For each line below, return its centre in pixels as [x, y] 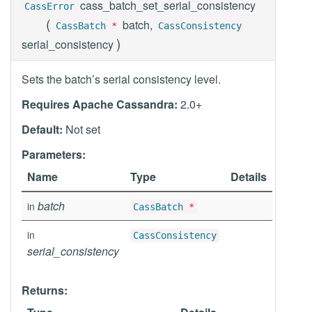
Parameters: [54, 154]
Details [249, 177]
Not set [81, 129]
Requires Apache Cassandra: [100, 104]
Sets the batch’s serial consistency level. [121, 79]
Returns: [45, 290]
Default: [42, 129]
